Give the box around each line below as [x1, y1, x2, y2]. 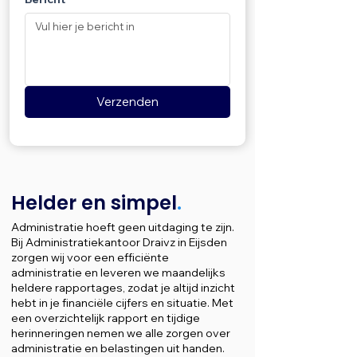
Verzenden [96, 94, 159, 109]
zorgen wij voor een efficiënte [11, 250, 169, 265]
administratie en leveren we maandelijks [11, 265, 226, 280]
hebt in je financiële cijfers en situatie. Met [11, 296, 233, 310]
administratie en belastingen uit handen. [11, 341, 225, 355]
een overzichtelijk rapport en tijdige [11, 311, 200, 325]
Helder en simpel [11, 190, 177, 216]
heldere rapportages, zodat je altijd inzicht [11, 280, 235, 295]
